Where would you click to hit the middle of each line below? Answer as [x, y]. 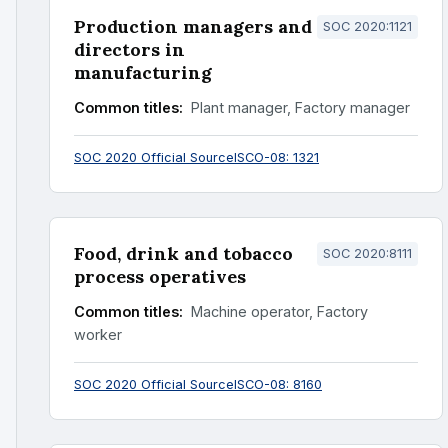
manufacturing [143, 72]
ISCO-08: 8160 [278, 384]
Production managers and [193, 26]
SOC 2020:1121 [367, 26]
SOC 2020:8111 [367, 253]
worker [98, 334]
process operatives [160, 276]
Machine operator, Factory [277, 311]
